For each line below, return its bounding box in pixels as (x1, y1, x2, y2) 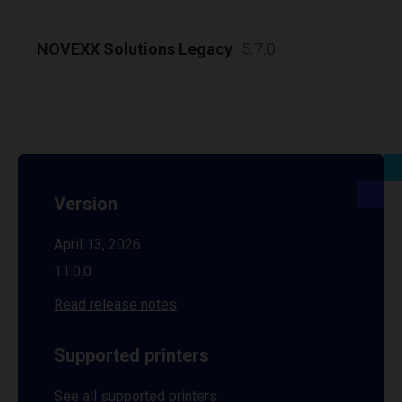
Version (54, 193, 118, 214)
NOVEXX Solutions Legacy (37, 39, 232, 58)
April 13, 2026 (54, 236, 141, 253)
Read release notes (54, 296, 177, 313)
